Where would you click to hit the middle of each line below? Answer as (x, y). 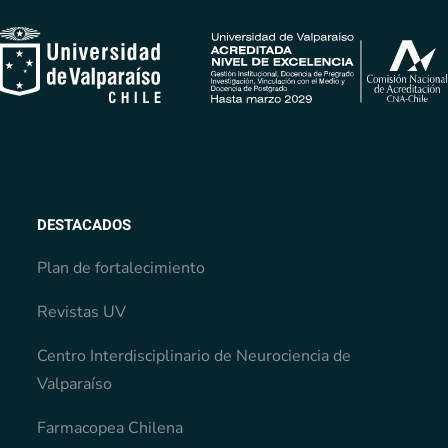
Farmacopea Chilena (110, 427)
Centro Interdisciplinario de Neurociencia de (194, 355)
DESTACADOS (84, 224)
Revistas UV (82, 311)
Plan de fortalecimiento (121, 267)
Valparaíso (75, 383)
